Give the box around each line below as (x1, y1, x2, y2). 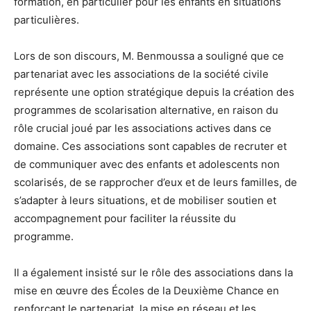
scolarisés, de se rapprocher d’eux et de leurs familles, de (14, 175, 297, 189)
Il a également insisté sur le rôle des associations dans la (14, 265, 293, 279)
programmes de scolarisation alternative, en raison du (14, 103, 278, 117)
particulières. (14, 12, 79, 26)
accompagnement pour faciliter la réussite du (14, 211, 236, 225)
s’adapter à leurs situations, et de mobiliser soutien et (14, 193, 276, 207)
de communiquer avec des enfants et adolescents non (14, 157, 280, 171)
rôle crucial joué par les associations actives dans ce (14, 121, 271, 135)
